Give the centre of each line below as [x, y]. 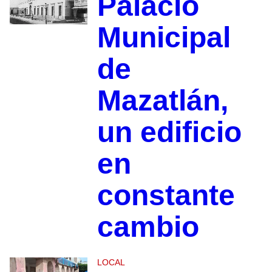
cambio [148, 227]
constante [166, 195]
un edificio [169, 132]
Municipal [164, 38]
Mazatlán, [162, 101]
